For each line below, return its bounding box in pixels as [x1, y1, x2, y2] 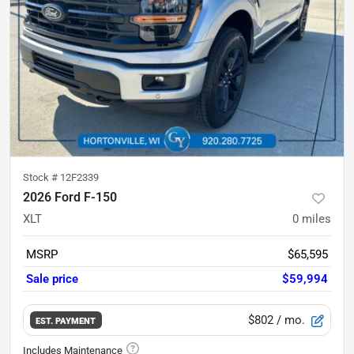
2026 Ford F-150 [23, 190, 117, 205]
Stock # [23, 171, 60, 183]
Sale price [26, 272, 78, 286]
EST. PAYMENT [36, 314, 96, 326]
